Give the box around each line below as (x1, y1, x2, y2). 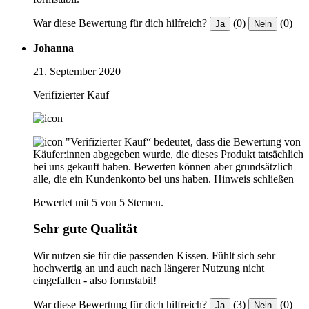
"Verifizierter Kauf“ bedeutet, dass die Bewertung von (66, 135, 301, 148)
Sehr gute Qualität (33, 221, 137, 237)
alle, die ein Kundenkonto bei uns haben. (33, 172, 211, 185)
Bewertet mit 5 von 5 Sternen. (33, 196, 163, 208)
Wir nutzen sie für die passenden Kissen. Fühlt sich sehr (33, 249, 275, 261)
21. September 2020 (33, 65, 121, 77)
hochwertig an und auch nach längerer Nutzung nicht (33, 261, 264, 274)
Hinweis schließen (214, 172, 294, 185)
